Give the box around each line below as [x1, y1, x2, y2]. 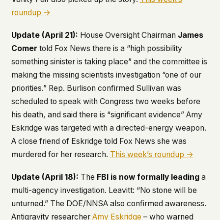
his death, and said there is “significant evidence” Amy [11, 110, 202, 120]
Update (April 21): [11, 30, 78, 40]
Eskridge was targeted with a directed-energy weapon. [11, 123, 206, 133]
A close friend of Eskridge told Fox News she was [11, 137, 187, 146]
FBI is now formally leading [96, 172, 199, 182]
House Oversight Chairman [78, 30, 178, 40]
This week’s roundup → [110, 150, 193, 160]
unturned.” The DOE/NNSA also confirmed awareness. [11, 198, 206, 208]
